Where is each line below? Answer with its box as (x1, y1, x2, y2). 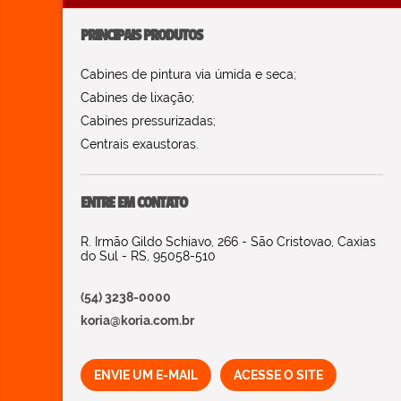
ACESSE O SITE (234, 368, 323, 383)
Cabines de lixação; (81, 90, 194, 106)
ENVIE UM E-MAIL (94, 368, 198, 383)
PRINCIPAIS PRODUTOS (81, 26, 202, 46)
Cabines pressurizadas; (81, 114, 216, 129)
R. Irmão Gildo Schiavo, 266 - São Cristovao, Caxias (81, 235, 376, 250)
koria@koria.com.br (81, 313, 194, 328)
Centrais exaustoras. (81, 137, 199, 152)
